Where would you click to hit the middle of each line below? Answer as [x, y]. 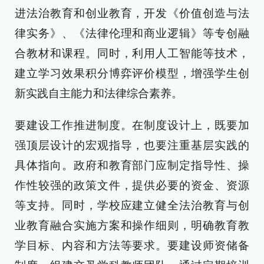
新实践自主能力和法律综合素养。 [99, 93]
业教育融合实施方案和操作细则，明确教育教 [132, 225]
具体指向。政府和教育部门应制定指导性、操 [132, 165]
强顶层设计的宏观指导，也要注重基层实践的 [132, 145]
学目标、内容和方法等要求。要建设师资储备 [132, 245]
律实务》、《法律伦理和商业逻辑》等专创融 [132, 33]
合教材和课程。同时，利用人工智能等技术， [132, 53]
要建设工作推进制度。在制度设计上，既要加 [132, 125]
